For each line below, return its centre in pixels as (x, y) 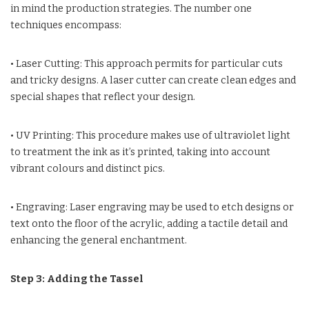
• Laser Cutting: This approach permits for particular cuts (147, 63)
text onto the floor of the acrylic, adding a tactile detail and (149, 223)
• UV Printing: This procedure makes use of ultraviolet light (150, 135)
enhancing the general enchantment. (99, 240)
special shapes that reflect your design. (103, 97)
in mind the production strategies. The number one (131, 8)
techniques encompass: (66, 25)
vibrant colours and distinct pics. (88, 168)
